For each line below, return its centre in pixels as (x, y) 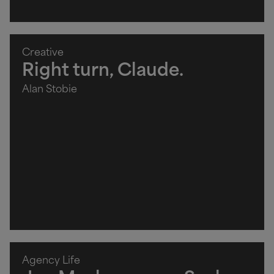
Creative (43, 53)
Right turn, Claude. (103, 71)
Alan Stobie (50, 90)
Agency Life (51, 261)
